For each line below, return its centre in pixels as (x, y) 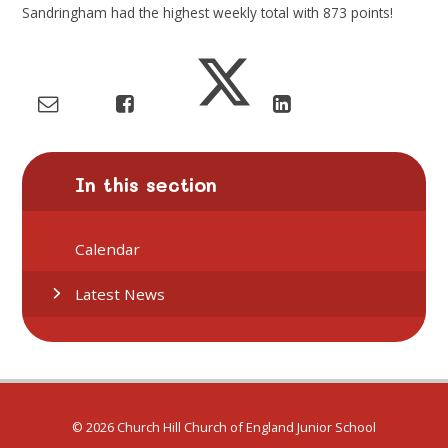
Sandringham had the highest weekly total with (173, 13)
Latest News (120, 293)
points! (372, 13)
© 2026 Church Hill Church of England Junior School (224, 426)
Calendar (108, 248)
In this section (146, 185)
